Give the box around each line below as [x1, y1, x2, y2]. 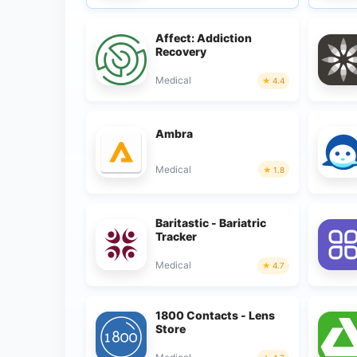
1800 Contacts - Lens [155, 308, 275, 322]
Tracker [155, 229, 197, 243]
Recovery [155, 44, 206, 58]
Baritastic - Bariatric [155, 215, 266, 229]
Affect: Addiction [155, 30, 252, 45]
